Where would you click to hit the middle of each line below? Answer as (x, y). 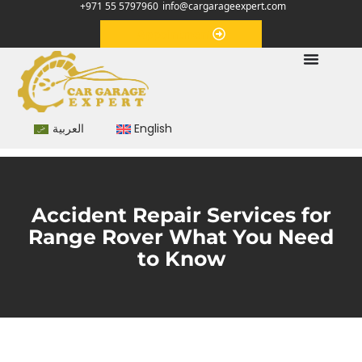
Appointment (175, 34)
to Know (181, 258)
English (153, 129)
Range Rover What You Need (181, 236)
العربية (68, 129)
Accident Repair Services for (181, 215)
